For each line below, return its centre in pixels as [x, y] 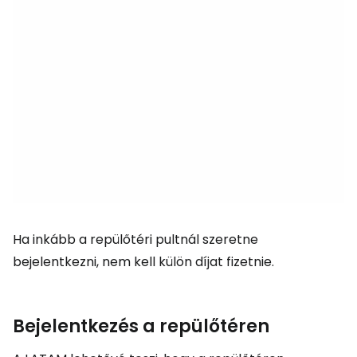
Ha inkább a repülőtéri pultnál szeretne [135, 239]
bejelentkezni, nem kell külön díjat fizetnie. [143, 262]
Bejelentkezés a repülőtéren [141, 326]
